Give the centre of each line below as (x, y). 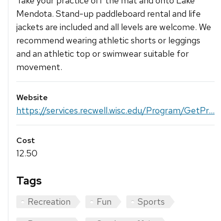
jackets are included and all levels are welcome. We (114, 27)
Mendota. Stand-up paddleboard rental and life (109, 14)
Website (32, 97)
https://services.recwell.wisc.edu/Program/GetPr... (115, 110)
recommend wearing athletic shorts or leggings (108, 40)
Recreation (49, 202)
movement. (39, 67)
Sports (151, 202)
